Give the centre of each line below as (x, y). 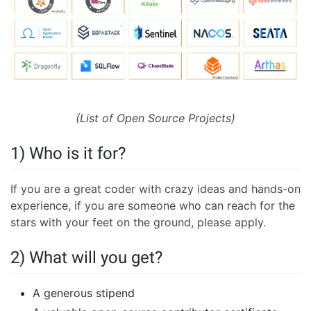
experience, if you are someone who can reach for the (153, 206)
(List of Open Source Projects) (155, 118)
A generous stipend (84, 293)
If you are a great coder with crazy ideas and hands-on (155, 189)
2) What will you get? (86, 258)
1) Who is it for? (68, 154)
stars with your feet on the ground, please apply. (138, 222)
